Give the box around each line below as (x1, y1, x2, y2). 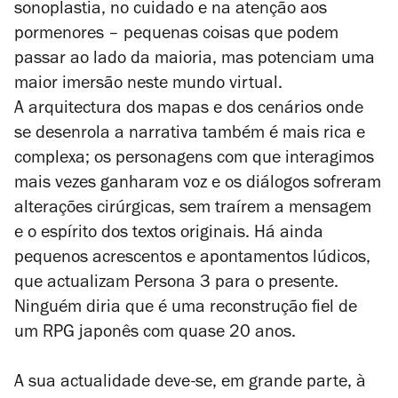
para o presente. (211, 275, 338, 293)
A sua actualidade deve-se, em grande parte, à (14, 374, 366, 393)
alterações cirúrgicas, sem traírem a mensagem (14, 200, 371, 219)
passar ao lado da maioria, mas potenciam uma (14, 51, 375, 69)
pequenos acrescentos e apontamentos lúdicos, (14, 250, 370, 268)
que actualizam (14, 275, 134, 293)
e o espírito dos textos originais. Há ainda (14, 225, 323, 243)
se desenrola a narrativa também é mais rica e (14, 125, 365, 144)
